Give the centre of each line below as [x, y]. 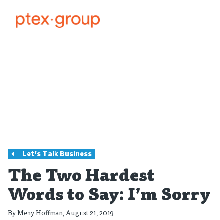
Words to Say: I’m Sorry [109, 196]
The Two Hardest [81, 177]
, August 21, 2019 [88, 212]
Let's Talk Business [57, 154]
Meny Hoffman [40, 212]
